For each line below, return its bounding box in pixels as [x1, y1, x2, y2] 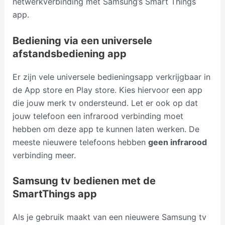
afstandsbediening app [12, 47, 127, 60]
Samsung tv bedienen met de [12, 175, 156, 187]
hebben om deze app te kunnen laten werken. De [12, 124, 199, 134]
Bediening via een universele [12, 34, 152, 47]
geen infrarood [148, 137, 207, 147]
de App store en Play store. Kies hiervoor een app [12, 84, 202, 95]
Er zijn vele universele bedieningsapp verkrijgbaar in [12, 71, 210, 82]
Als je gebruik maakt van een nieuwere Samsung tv [12, 212, 206, 222]
